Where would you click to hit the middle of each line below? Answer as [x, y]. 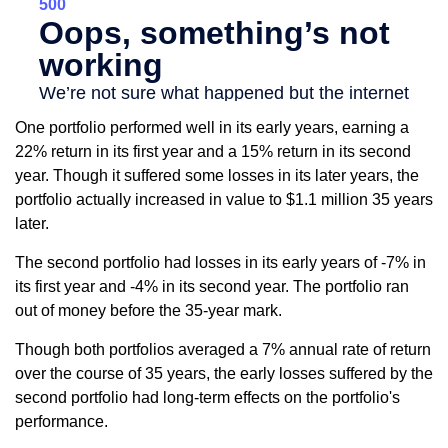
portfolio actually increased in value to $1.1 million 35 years [224, 199]
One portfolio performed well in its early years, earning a [212, 127]
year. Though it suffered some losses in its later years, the [217, 175]
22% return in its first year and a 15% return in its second [213, 151]
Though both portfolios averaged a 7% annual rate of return [223, 349]
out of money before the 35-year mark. [148, 310]
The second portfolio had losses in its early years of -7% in [220, 262]
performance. [61, 421]
